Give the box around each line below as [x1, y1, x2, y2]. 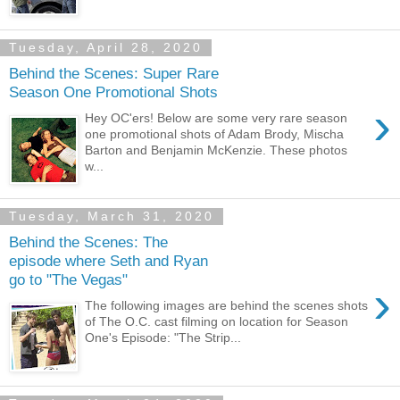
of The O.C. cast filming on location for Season [85, 314, 349, 329]
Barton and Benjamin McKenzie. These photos [85, 143, 348, 158]
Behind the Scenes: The [9, 233, 168, 252]
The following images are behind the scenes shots [85, 298, 369, 313]
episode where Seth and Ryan [9, 252, 208, 271]
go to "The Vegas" [9, 271, 128, 289]
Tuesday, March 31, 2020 [9, 209, 214, 224]
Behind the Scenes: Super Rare [9, 64, 219, 83]
